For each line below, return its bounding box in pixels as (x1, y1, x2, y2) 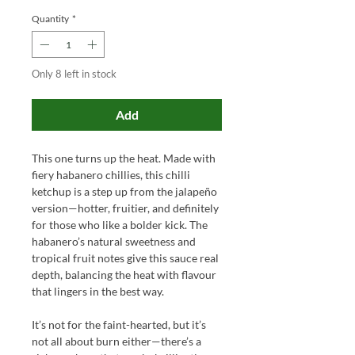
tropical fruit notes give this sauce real (32, 251, 219, 265)
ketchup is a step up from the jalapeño (32, 185, 217, 199)
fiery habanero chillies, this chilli (32, 168, 190, 182)
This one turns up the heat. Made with (32, 151, 216, 166)
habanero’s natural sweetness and (32, 235, 196, 249)
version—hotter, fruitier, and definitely (32, 201, 219, 216)
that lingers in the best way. (32, 284, 164, 299)
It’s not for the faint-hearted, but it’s (32, 318, 206, 332)
